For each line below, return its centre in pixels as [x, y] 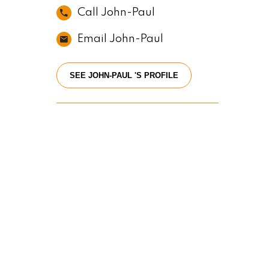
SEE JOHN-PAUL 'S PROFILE [124, 75]
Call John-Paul [116, 13]
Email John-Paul [120, 39]
